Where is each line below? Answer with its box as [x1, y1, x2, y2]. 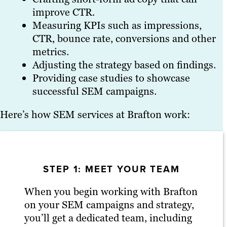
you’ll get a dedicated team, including [24, 211, 192, 224]
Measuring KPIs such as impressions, [32, 19, 202, 32]
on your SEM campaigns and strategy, [24, 198, 194, 211]
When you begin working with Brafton [24, 184, 198, 198]
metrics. [32, 45, 69, 59]
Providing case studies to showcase [32, 71, 190, 85]
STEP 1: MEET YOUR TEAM [43, 162, 180, 176]
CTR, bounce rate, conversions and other [32, 32, 216, 46]
